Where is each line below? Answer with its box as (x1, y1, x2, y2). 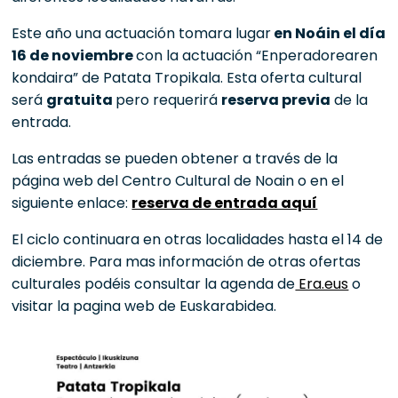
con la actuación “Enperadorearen (136, 44, 378, 66)
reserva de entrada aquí (131, 192, 318, 213)
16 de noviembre (12, 44, 137, 66)
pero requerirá (115, 89, 222, 110)
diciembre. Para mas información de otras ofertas (12, 251, 362, 272)
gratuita (46, 89, 116, 110)
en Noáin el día (271, 22, 386, 44)
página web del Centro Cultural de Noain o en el (12, 170, 345, 191)
